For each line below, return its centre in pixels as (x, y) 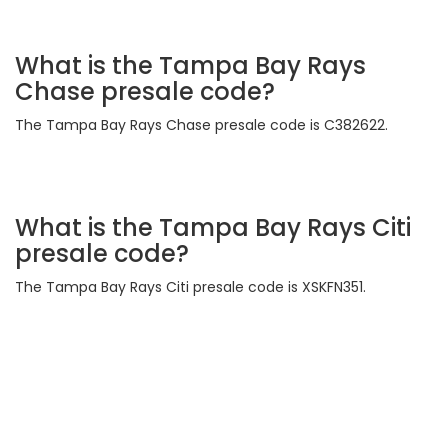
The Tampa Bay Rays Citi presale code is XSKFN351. (190, 287)
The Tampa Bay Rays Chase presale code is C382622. (201, 125)
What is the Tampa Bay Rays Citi (213, 228)
